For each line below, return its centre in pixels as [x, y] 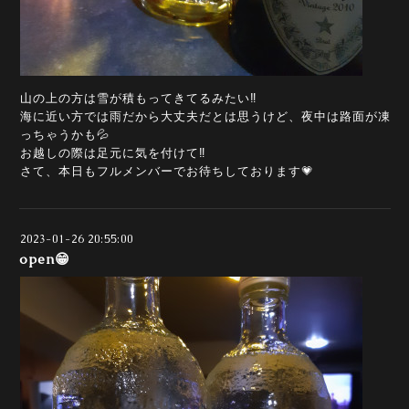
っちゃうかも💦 [65, 135]
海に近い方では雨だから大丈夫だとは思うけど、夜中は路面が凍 [205, 117]
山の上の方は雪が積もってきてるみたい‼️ [139, 99]
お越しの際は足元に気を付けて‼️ [113, 153]
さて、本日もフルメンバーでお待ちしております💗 [167, 172]
